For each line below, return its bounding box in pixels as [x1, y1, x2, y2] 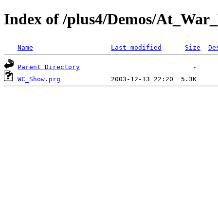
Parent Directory [18, 63, 80, 71]
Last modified [111, 43, 162, 51]
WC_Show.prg [18, 75, 60, 83]
